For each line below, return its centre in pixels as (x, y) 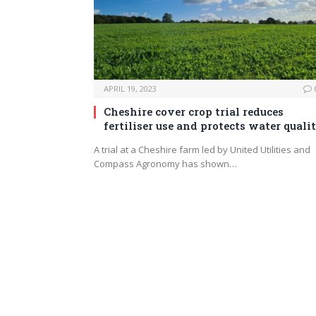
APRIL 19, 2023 (130, 89)
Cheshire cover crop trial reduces (194, 112)
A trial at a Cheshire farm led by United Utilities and (202, 150)
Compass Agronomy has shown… (165, 164)
